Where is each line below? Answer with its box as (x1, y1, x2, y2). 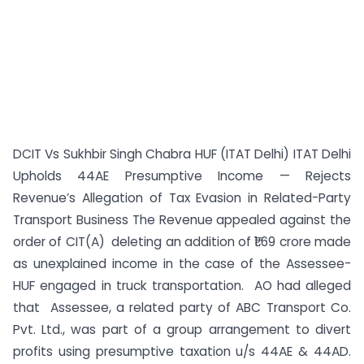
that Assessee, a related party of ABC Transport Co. (13, 299, 351, 316)
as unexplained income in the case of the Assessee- (13, 255, 351, 272)
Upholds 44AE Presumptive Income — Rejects (13, 167, 351, 184)
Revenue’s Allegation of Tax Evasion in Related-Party (13, 189, 351, 206)
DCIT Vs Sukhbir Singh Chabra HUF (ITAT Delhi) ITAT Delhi (13, 145, 351, 162)
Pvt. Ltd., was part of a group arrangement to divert (13, 321, 351, 338)
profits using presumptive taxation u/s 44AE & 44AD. (13, 343, 351, 360)
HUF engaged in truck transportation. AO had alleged (13, 277, 351, 294)
